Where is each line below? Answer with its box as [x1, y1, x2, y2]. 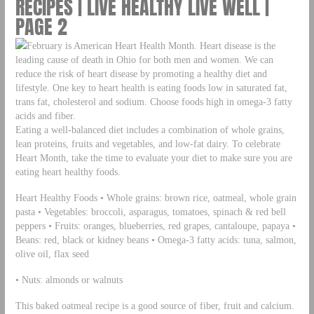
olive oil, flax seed [15, 247, 89, 259]
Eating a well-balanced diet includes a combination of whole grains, [15, 124, 285, 135]
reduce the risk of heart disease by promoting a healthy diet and [15, 68, 267, 79]
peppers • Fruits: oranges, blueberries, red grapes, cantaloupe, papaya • [15, 219, 296, 231]
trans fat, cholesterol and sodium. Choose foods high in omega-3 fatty [15, 96, 292, 107]
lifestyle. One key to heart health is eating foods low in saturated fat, [15, 82, 287, 93]
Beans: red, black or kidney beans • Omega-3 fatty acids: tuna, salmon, [15, 233, 296, 245]
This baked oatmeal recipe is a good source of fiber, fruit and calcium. [15, 299, 294, 311]
